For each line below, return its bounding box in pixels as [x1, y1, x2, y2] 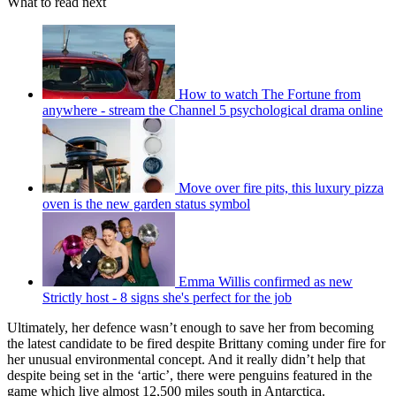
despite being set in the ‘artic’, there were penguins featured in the [7, 368, 372, 384]
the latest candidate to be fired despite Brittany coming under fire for [7, 336, 385, 352]
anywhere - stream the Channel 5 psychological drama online [42, 103, 383, 118]
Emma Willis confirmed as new [179, 274, 353, 290]
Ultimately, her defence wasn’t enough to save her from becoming [7, 320, 374, 336]
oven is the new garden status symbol [42, 196, 250, 212]
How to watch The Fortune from [179, 87, 361, 103]
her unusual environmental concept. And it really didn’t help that [7, 352, 365, 368]
